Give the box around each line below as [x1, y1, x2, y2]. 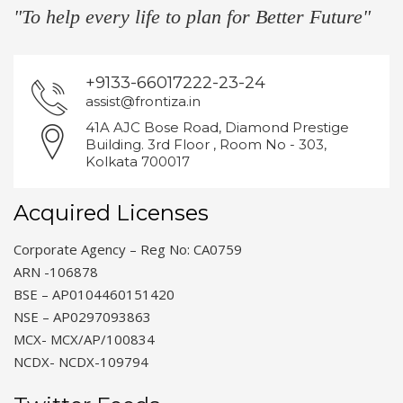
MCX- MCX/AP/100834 [13, 329, 155, 348]
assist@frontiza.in [85, 92, 201, 110]
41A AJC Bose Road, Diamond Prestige [85, 118, 349, 136]
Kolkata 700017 [85, 152, 190, 170]
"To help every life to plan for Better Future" [13, 4, 371, 28]
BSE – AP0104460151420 [13, 284, 175, 303]
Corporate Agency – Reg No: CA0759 [13, 239, 242, 258]
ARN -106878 [13, 262, 98, 281]
